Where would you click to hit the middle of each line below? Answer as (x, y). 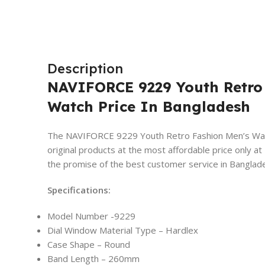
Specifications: (79, 190)
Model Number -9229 (91, 216)
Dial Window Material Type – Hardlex (123, 230)
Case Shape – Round (89, 245)
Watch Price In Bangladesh (149, 107)
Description (85, 69)
